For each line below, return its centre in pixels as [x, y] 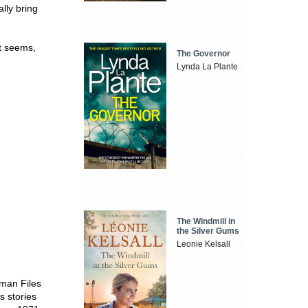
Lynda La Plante [208, 67]
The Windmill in [206, 221]
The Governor [204, 54]
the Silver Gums [208, 231]
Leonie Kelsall [204, 244]
